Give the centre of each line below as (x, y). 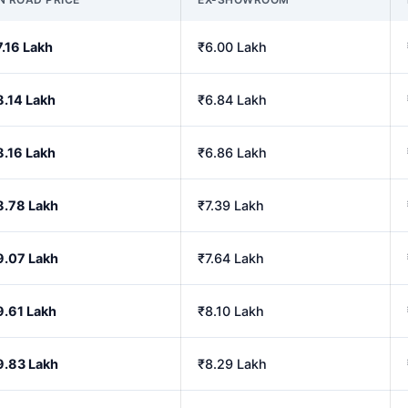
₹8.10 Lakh (231, 311)
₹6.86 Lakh (232, 152)
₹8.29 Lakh (232, 363)
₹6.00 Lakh (232, 46)
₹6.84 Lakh (232, 99)
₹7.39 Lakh (231, 205)
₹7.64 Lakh (231, 258)
